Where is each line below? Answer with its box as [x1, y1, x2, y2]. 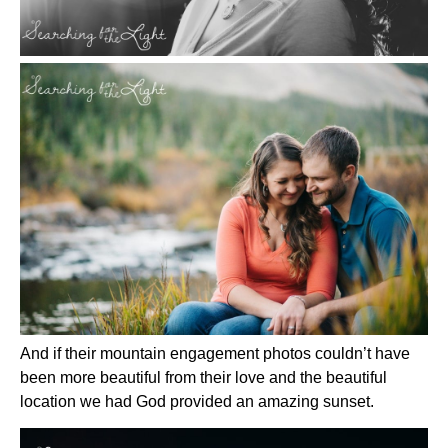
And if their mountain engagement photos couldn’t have [20, 345, 410, 363]
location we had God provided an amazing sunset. [20, 393, 374, 411]
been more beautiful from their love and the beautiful [20, 369, 387, 387]
